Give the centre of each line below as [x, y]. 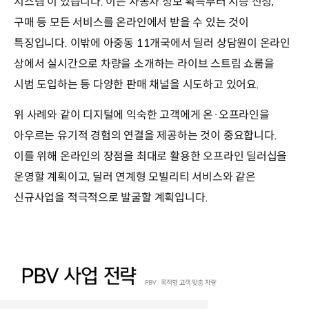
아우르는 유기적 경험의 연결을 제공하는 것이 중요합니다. [146, 136]
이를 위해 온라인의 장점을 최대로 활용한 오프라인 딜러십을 [151, 157]
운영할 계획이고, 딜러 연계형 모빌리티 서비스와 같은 [135, 177]
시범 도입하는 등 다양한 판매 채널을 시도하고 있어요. [137, 85]
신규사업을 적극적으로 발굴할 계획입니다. [111, 198]
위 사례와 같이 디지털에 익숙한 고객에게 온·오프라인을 [142, 115]
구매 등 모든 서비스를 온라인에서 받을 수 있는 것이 [131, 23]
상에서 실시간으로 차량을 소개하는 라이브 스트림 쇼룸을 [144, 64]
